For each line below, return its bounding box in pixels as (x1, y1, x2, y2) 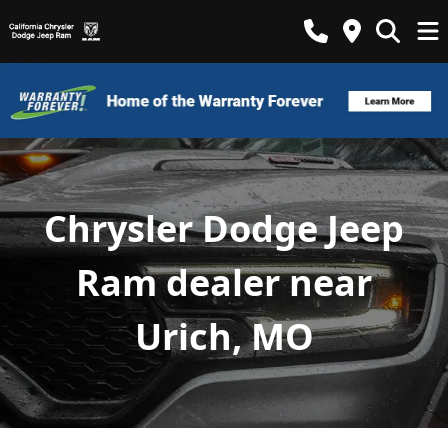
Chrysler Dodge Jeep (44, 203, 404, 253)
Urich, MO (134, 311, 314, 361)
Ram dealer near (76, 257, 372, 307)
